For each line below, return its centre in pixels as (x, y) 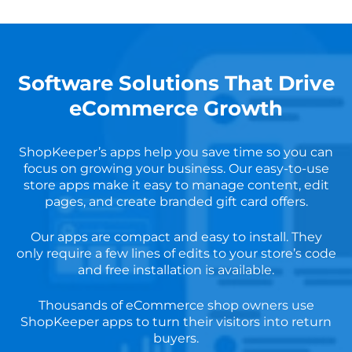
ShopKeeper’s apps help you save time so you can (176, 152)
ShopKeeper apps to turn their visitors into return (176, 322)
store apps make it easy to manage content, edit (176, 185)
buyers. (176, 339)
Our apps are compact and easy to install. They (176, 237)
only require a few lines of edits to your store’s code (176, 254)
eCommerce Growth (176, 109)
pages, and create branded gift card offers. (176, 202)
